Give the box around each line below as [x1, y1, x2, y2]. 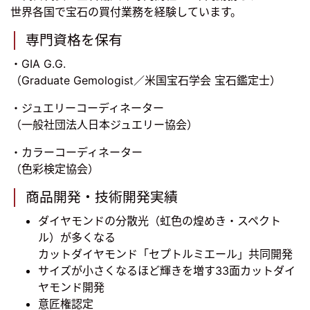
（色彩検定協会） [10, 162, 99, 176]
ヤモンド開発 [38, 280, 104, 295]
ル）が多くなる [38, 230, 116, 245]
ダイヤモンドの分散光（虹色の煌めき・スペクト [38, 214, 281, 228]
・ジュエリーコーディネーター [10, 101, 164, 116]
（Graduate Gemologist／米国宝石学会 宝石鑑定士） [10, 73, 281, 88]
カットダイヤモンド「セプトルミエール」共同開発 [38, 247, 293, 262]
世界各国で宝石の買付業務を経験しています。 [10, 5, 241, 19]
